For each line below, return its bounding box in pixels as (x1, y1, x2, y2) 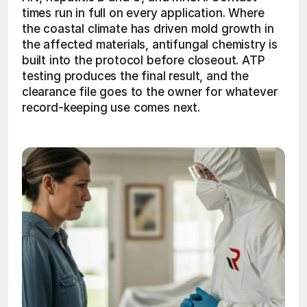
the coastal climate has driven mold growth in (22, 22, 274, 36)
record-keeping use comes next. (22, 101, 204, 114)
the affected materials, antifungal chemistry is (22, 38, 278, 51)
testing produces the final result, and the (22, 69, 249, 83)
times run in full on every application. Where (22, 6, 265, 20)
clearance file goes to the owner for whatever (22, 85, 278, 99)
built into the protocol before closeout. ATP (22, 53, 265, 67)
